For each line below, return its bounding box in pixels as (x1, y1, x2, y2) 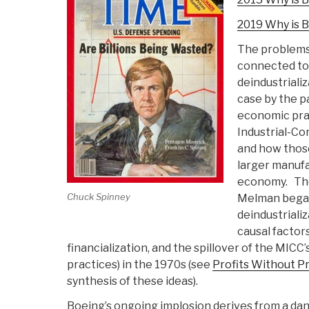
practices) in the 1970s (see (67, 258, 212, 272)
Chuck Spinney (67, 190, 130, 202)
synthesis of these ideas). (67, 275, 198, 288)
